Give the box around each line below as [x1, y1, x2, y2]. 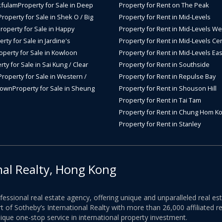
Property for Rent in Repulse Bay [119, 72, 216, 81]
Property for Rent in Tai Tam [119, 96, 201, 105]
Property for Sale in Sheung [12, 84, 95, 93]
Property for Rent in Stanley [119, 119, 201, 128]
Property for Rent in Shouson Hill [119, 84, 217, 93]
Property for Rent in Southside [119, 60, 210, 69]
